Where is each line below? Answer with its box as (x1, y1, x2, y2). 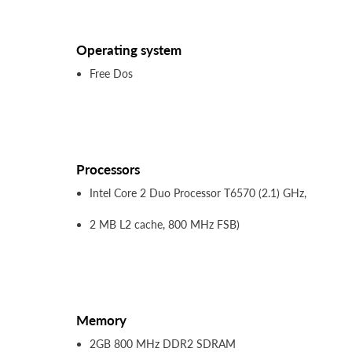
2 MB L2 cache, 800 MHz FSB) (90, 218, 240, 232)
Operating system (76, 42, 181, 59)
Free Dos (90, 67, 133, 81)
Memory (76, 312, 126, 329)
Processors (76, 161, 140, 178)
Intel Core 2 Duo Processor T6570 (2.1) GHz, (90, 186, 306, 200)
